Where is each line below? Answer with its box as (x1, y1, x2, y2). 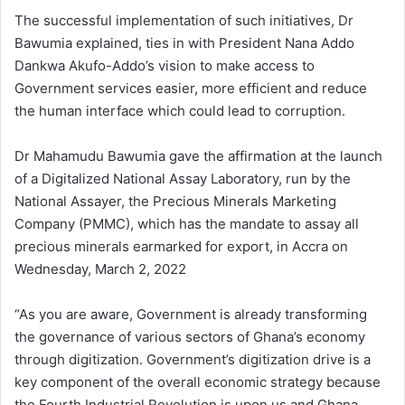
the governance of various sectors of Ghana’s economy (14, 327, 365, 345)
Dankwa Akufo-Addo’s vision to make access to (14, 56, 315, 74)
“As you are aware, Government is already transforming (14, 305, 367, 323)
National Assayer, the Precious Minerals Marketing (14, 192, 336, 210)
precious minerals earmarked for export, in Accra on (14, 237, 348, 255)
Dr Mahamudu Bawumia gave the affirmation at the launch (14, 146, 382, 165)
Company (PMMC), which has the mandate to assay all (14, 214, 359, 232)
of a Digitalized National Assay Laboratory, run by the (14, 169, 351, 187)
